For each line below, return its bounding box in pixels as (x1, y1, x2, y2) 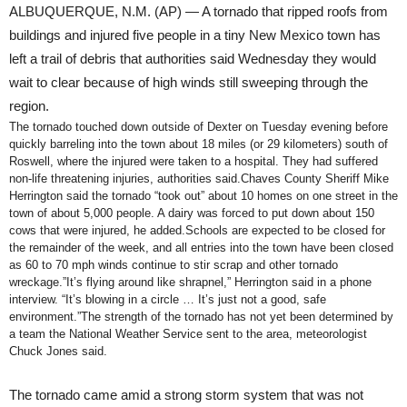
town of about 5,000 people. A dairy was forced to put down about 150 (9, 206, 374, 221)
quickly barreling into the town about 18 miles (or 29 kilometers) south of (9, 137, 388, 152)
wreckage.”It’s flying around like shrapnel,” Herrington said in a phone (9, 275, 372, 290)
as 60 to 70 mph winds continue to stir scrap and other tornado (9, 258, 338, 273)
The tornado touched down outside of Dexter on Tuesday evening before (9, 120, 388, 134)
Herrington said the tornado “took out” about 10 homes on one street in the (9, 189, 398, 203)
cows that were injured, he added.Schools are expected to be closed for (9, 223, 385, 238)
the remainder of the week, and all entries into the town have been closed (9, 241, 393, 255)
